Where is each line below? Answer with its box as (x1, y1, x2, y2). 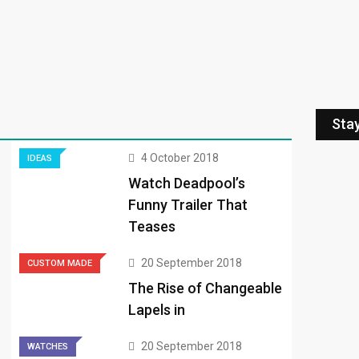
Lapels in (128, 301, 186, 319)
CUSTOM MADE (26, 258, 92, 269)
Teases (128, 218, 176, 236)
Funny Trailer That (128, 196, 248, 214)
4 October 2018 (141, 151, 220, 165)
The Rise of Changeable (128, 280, 283, 297)
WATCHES (26, 341, 68, 353)
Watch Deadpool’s (128, 175, 246, 192)
